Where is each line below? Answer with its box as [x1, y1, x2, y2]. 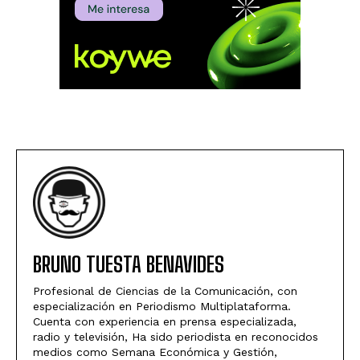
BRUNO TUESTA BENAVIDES [33, 251, 224, 277]
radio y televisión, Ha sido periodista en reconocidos [33, 329, 318, 343]
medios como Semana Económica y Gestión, [33, 345, 277, 358]
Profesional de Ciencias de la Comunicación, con [33, 284, 297, 297]
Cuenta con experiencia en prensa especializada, [33, 314, 297, 328]
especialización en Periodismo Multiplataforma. [33, 299, 291, 313]
